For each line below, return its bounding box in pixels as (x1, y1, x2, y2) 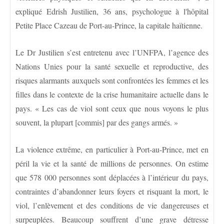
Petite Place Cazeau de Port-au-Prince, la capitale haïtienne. (15, 19, 202, 30)
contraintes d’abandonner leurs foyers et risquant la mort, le (15, 185, 208, 196)
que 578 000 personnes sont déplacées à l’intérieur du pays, (15, 171, 208, 182)
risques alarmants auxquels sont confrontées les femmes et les (15, 74, 208, 85)
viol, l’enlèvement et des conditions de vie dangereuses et (15, 199, 208, 210)
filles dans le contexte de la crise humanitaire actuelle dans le (15, 88, 208, 99)
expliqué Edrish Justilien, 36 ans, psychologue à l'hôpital (15, 5, 208, 16)
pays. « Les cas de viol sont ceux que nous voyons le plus (15, 102, 208, 113)
